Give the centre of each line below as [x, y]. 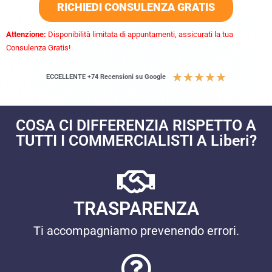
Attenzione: [26, 34]
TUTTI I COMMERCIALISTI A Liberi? [136, 141]
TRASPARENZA [136, 209]
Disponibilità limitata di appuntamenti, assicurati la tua [140, 34]
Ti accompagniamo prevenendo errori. [136, 231]
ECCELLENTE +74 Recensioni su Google [106, 77]
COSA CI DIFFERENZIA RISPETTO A [136, 125]
